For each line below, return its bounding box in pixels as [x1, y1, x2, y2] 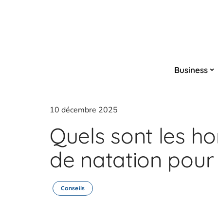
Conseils [61, 184, 85, 192]
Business [174, 64, 208, 75]
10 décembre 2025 [50, 105, 118, 115]
